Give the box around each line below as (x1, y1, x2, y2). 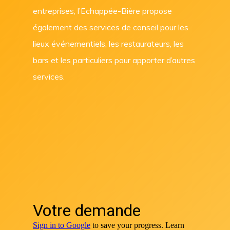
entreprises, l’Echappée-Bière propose (33, 5, 172, 16)
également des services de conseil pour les (33, 22, 189, 32)
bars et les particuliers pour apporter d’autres (33, 54, 196, 65)
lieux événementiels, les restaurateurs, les (33, 38, 184, 49)
